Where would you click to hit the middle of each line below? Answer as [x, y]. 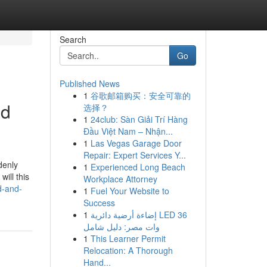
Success [99, 203]
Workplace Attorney [120, 179]
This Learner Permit [128, 238]
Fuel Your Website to [130, 191]
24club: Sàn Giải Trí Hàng [139, 119]
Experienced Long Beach [138, 167]
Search [73, 39]
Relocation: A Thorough [128, 250]
